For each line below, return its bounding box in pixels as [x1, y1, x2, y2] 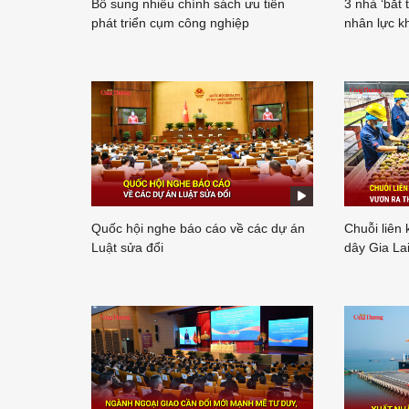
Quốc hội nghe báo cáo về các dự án [91, 220, 305, 236]
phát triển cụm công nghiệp [91, 16, 249, 31]
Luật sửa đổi [91, 239, 163, 255]
